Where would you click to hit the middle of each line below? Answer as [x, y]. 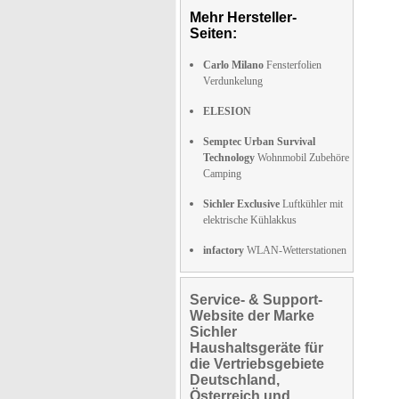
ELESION [227, 111]
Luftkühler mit [311, 204]
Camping [222, 174]
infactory [224, 250]
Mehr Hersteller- [243, 17]
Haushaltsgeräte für [256, 348]
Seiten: [213, 33]
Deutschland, [235, 380]
